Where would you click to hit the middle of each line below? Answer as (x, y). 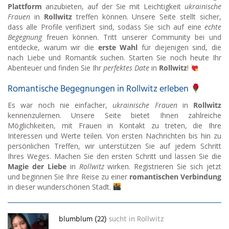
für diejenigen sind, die (180, 48)
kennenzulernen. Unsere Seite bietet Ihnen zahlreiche (114, 115)
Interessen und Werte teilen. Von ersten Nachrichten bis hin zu (114, 135)
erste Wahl (118, 48)
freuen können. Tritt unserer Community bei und (132, 37)
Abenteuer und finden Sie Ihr (55, 68)
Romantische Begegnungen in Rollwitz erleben (99, 89)
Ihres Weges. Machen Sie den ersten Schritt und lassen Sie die (114, 156)
